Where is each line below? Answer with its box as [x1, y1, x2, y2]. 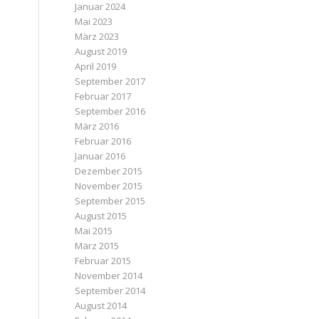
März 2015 [75, 239, 120, 252]
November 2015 [75, 179, 143, 192]
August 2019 [75, 45, 127, 58]
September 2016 [75, 105, 146, 117]
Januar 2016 [75, 150, 126, 162]
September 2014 [75, 284, 146, 297]
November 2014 [75, 269, 143, 282]
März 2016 [75, 120, 120, 132]
